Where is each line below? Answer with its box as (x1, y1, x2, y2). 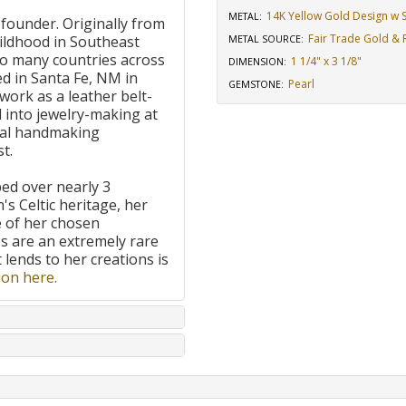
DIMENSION (228, 55, 284, 68)
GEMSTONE (228, 78, 281, 91)
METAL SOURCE (228, 33, 301, 45)
